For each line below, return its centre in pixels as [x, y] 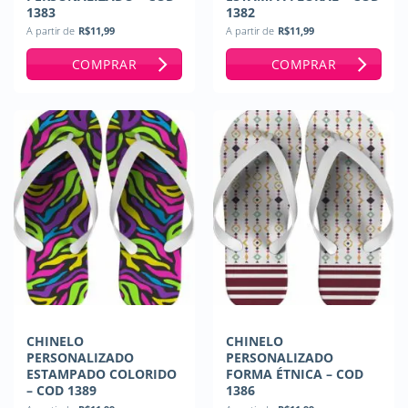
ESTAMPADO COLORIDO [101, 374]
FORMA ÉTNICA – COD [294, 374]
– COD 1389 [61, 391]
